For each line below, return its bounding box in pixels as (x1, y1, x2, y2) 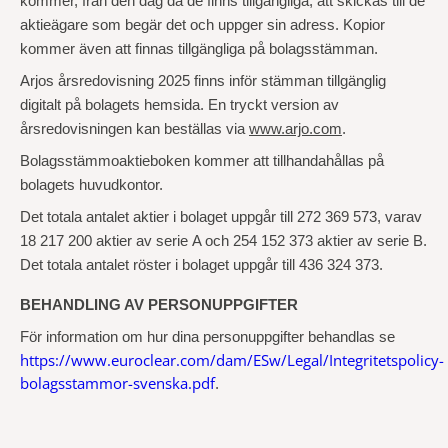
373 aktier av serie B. (289, 233, 427, 249)
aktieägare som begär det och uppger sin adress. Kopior (20, 17, 385, 33)
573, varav (353, 209, 422, 225)
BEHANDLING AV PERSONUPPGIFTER (20, 297, 298, 313)
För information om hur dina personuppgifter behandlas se (20, 329, 395, 345)
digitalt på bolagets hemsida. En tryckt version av (20, 97, 339, 113)
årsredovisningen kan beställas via (20, 121, 249, 137)
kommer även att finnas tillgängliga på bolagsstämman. (20, 41, 378, 57)
